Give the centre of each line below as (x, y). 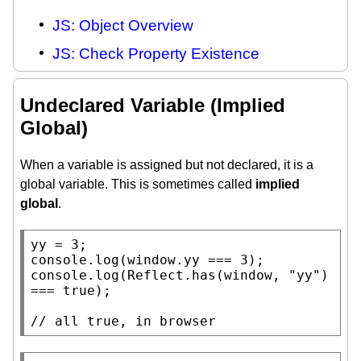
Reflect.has (172, 276)
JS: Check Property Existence (156, 53)
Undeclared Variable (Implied (153, 106)
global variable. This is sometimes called (138, 185)
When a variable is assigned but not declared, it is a (167, 165)
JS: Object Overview (123, 25)
